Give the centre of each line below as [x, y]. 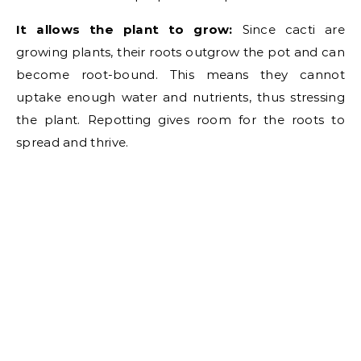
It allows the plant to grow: [124, 30]
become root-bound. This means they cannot [180, 75]
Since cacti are [288, 30]
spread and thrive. [73, 143]
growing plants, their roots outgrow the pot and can [180, 52]
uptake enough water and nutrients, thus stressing [180, 98]
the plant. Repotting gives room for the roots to [180, 120]
